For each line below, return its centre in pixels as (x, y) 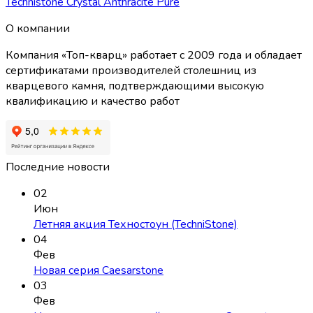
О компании (38, 29)
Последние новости (58, 167)
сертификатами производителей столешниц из (131, 71)
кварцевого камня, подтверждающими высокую (135, 86)
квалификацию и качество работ (93, 102)
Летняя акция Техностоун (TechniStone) (136, 225)
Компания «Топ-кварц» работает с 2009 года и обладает (154, 56)
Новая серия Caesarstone (99, 271)
